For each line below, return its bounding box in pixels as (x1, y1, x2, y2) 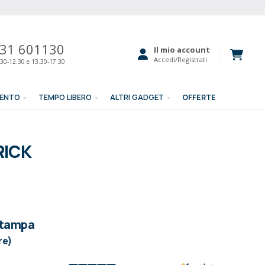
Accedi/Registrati (154, 55, 208, 64)
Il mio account (154, 44, 211, 55)
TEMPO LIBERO (38, 92, 92, 102)
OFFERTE (182, 92, 216, 102)
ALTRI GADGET (110, 92, 164, 102)
